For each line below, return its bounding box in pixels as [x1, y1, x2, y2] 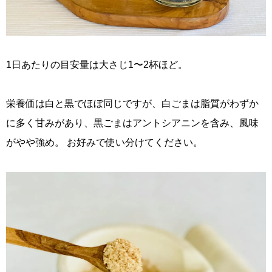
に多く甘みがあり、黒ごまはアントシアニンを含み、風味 [6, 117, 259, 128]
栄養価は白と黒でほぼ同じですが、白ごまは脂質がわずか [6, 98, 259, 109]
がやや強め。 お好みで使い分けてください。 [6, 137, 203, 148]
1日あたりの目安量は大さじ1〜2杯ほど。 [6, 59, 188, 70]
